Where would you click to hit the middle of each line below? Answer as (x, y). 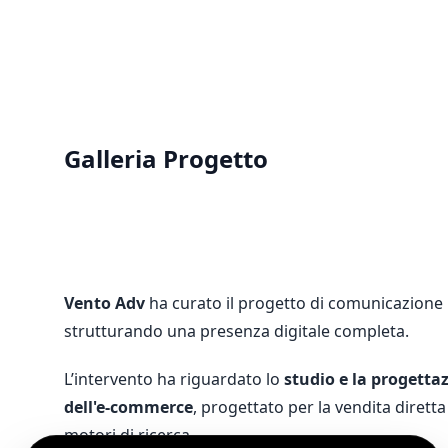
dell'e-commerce (128, 407)
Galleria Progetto (166, 159)
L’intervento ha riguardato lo (174, 379)
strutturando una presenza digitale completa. (236, 331)
